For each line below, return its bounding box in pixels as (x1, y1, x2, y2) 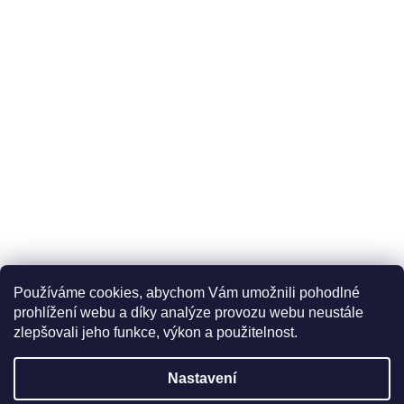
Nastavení (168, 371, 236, 386)
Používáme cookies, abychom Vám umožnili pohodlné (14, 285, 360, 300)
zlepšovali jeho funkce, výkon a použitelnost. (14, 325, 298, 340)
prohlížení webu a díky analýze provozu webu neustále (14, 305, 363, 320)
